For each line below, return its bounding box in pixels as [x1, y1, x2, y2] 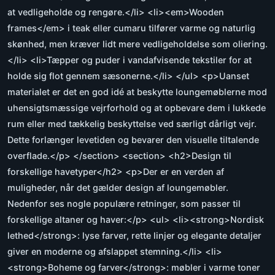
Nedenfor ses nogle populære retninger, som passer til [7, 198, 241, 209]
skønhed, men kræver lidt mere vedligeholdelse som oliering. [7, 38, 268, 49]
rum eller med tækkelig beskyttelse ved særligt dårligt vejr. [7, 118, 257, 129]
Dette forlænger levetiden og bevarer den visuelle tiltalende [7, 134, 259, 145]
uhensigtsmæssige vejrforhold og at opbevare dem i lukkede [7, 102, 266, 113]
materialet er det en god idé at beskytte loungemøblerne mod [7, 86, 267, 97]
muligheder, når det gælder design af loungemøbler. [7, 182, 228, 193]
